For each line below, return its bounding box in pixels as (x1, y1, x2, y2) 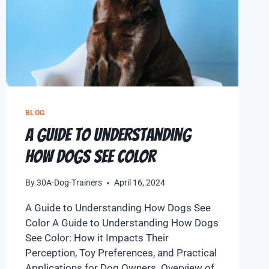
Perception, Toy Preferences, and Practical (25, 247, 217, 259)
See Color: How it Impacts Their (25, 232, 169, 244)
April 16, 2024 (113, 178, 165, 188)
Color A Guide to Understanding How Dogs (25, 217, 219, 229)
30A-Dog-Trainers (36, 178, 102, 188)
